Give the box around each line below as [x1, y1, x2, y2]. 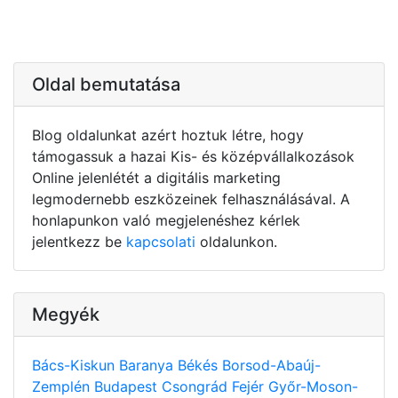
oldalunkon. [195, 233, 277, 251]
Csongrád [162, 378, 232, 396]
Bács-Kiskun [32, 356, 119, 375]
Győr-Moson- [268, 378, 358, 396]
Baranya [119, 356, 178, 375]
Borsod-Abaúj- [222, 356, 321, 375]
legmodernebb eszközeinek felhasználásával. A [32, 190, 350, 209]
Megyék [32, 304, 99, 326]
